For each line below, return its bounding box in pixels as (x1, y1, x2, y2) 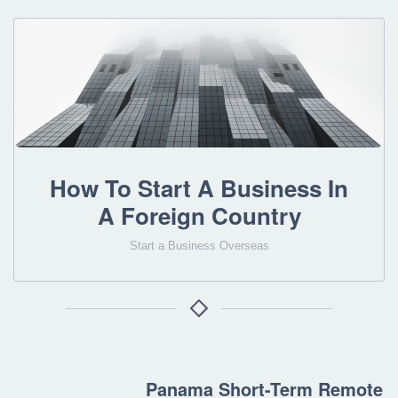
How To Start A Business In (50, 171, 348, 205)
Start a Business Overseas (129, 239, 269, 253)
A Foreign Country (97, 199, 301, 233)
